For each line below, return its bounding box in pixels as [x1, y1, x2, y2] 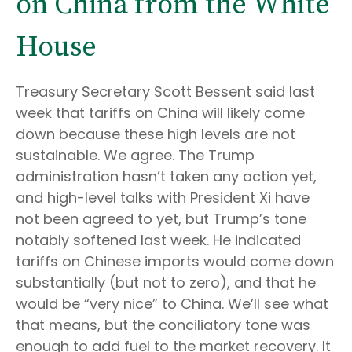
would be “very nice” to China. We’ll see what [16, 294, 328, 313]
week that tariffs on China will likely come [16, 103, 305, 123]
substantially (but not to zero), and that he [16, 273, 316, 292]
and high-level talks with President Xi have [16, 188, 310, 207]
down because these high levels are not [16, 124, 295, 144]
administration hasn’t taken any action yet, [16, 167, 317, 186]
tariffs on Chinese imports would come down [16, 251, 334, 271]
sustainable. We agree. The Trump [16, 145, 255, 165]
